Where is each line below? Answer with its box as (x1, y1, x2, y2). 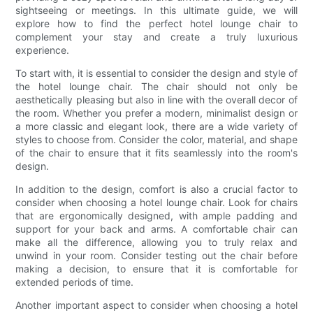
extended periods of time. (15, 276, 134, 289)
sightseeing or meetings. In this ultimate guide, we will (15, 4, 298, 17)
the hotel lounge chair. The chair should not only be (15, 80, 298, 93)
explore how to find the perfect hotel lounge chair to (15, 17, 298, 30)
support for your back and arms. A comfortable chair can (15, 223, 298, 235)
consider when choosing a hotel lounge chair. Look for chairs (15, 196, 298, 209)
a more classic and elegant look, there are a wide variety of (15, 120, 298, 133)
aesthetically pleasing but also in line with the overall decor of (15, 94, 298, 106)
